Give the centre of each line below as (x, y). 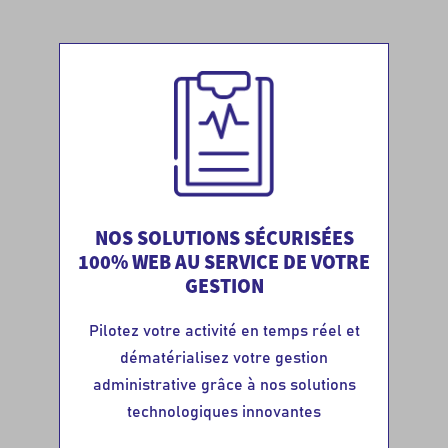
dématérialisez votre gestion (224, 357)
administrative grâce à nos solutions (224, 384)
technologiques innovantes (224, 411)
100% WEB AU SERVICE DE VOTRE (224, 261)
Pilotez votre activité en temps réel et (224, 330)
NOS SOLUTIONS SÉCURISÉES (224, 237)
